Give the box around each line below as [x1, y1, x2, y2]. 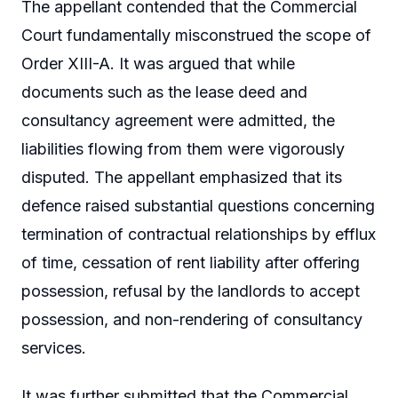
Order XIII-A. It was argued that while [21, 54, 295, 74]
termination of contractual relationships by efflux [21, 225, 376, 244]
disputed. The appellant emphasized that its [21, 168, 342, 187]
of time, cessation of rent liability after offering [21, 253, 360, 273]
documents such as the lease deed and [21, 83, 307, 102]
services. [21, 338, 86, 358]
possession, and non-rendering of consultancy [21, 310, 362, 330]
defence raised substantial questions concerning [21, 196, 375, 216]
